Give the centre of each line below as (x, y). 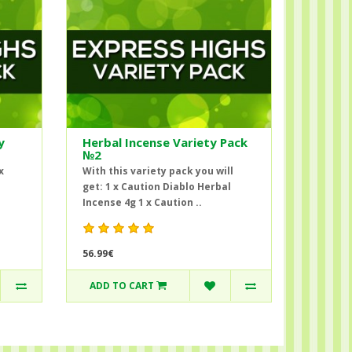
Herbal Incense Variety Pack (165, 143)
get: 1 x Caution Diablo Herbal (156, 186)
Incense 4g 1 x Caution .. (142, 202)
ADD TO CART (121, 286)
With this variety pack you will (158, 170)
